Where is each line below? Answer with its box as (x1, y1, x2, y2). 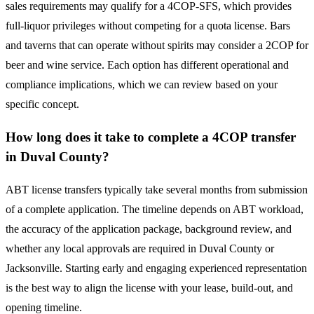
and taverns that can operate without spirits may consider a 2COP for (6, 39, 308, 52)
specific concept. (6, 98, 79, 111)
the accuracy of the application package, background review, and (6, 222, 292, 235)
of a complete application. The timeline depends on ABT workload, (6, 203, 303, 215)
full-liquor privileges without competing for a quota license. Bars (6, 20, 290, 32)
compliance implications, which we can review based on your (6, 78, 278, 91)
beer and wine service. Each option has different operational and (6, 59, 289, 71)
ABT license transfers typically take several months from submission (6, 183, 308, 196)
